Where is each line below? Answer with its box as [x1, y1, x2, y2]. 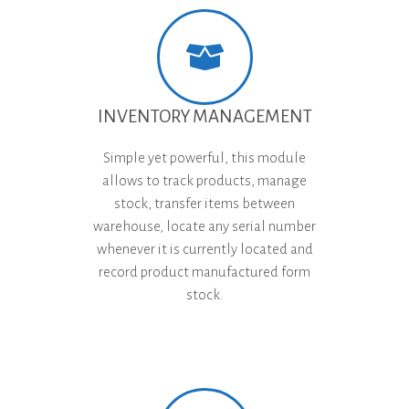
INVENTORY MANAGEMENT [97, 106, 312, 126]
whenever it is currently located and [96, 240, 313, 257]
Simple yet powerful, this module [103, 149, 306, 165]
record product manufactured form [99, 263, 310, 279]
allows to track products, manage [102, 172, 307, 188]
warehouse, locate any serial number [93, 217, 316, 234]
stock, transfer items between [114, 194, 295, 211]
